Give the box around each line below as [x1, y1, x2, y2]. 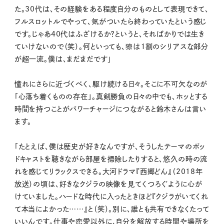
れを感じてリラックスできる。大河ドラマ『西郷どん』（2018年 [14, 168, 203, 175]
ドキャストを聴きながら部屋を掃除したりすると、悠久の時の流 [14, 155, 208, 162]
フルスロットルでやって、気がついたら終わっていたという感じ [14, 18, 207, 25]
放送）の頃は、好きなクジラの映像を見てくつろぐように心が [14, 180, 202, 187]
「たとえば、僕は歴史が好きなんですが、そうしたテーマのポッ [14, 143, 206, 150]
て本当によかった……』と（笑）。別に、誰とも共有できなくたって [14, 205, 210, 212]
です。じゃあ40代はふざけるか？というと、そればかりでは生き [14, 30, 205, 37]
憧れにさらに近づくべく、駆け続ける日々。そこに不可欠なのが [14, 80, 208, 87]
